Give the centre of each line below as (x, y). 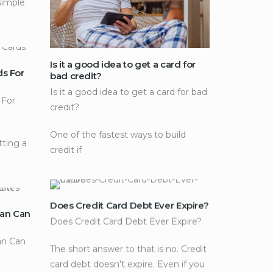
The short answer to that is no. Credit (128, 249)
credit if (66, 150)
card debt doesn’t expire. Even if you (127, 264)
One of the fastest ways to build (118, 135)
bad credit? (76, 76)
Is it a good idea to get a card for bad (129, 92)
